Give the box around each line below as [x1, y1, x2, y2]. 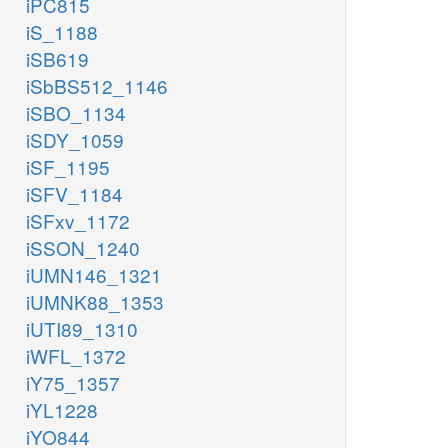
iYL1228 [26, 396, 98, 424]
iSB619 [26, 45, 89, 73]
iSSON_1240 [26, 234, 140, 262]
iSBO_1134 [26, 99, 126, 127]
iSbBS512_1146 [26, 72, 168, 100]
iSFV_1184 [26, 180, 123, 208]
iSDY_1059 [26, 126, 124, 154]
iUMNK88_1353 [26, 288, 164, 316]
